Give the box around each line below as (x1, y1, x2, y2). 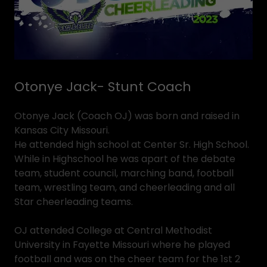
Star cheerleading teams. (14, 195, 135, 209)
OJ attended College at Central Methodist (14, 223, 212, 237)
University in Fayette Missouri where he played (14, 238, 230, 252)
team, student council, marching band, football (14, 166, 234, 180)
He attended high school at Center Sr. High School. (14, 138, 249, 151)
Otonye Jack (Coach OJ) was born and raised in (14, 109, 240, 123)
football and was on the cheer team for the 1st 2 (14, 252, 240, 266)
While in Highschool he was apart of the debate (14, 152, 235, 166)
